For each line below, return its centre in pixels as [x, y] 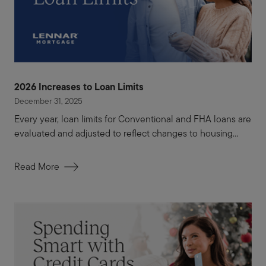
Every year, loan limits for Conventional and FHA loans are [133, 119]
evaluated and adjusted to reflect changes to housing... [126, 134]
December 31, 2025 [48, 101]
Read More [37, 167]
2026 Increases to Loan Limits [79, 87]
